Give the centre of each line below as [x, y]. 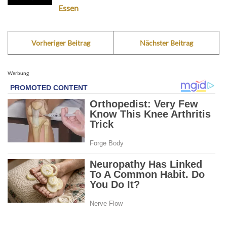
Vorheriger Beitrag [61, 43]
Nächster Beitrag [166, 43]
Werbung [18, 73]
